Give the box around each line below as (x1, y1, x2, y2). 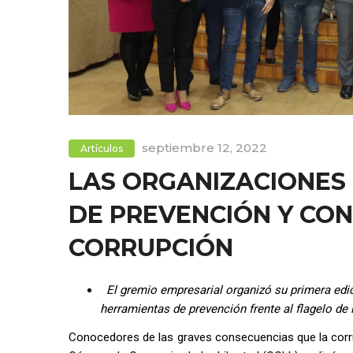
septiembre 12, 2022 (142, 140, 267, 156)
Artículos (80, 143, 123, 155)
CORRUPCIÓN (69, 233, 233, 263)
